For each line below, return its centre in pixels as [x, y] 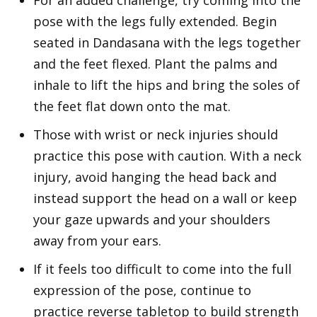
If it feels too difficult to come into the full [162, 269]
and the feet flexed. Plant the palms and [155, 64]
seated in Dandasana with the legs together [167, 43]
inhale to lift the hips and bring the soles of [167, 85]
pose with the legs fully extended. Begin [155, 22]
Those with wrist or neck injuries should [156, 135]
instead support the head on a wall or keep [165, 198]
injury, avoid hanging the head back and [155, 177]
